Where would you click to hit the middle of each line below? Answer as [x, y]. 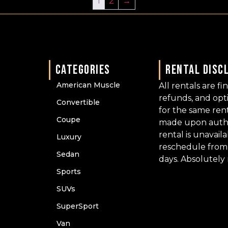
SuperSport [77, 206]
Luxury [69, 137]
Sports [68, 172]
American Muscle [88, 85]
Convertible [78, 103]
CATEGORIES [83, 70]
